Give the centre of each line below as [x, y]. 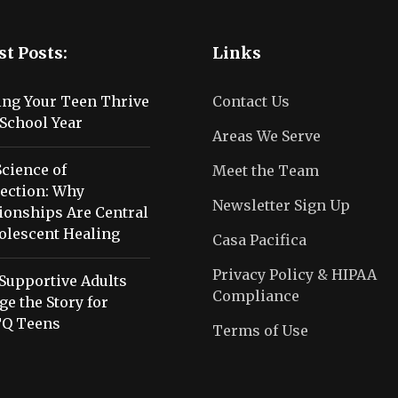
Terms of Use [260, 330]
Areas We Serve [267, 136]
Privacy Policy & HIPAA [295, 275]
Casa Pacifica [259, 240]
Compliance [256, 296]
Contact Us [251, 101]
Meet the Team [266, 171]
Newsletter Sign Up [281, 205]
